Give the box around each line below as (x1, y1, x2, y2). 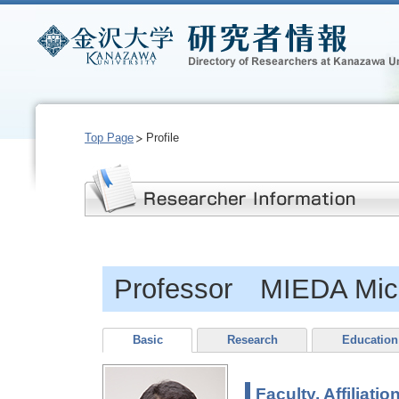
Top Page (85, 131, 134, 144)
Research (226, 333, 278, 347)
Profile (146, 131, 180, 144)
